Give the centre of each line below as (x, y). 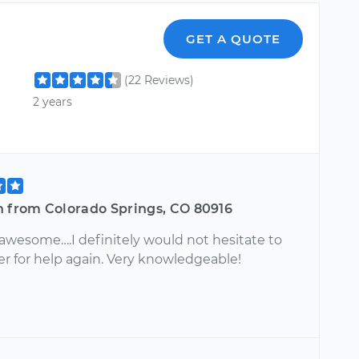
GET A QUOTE (234, 38)
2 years (53, 102)
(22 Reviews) (159, 80)
